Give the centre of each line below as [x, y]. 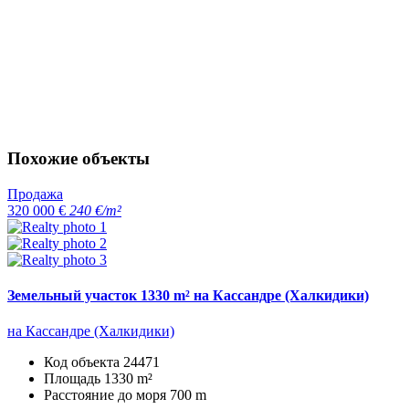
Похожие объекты [79, 159]
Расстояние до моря [107, 395]
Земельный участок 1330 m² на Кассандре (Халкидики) [188, 296]
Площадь [74, 379]
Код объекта [84, 362]
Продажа [35, 194]
